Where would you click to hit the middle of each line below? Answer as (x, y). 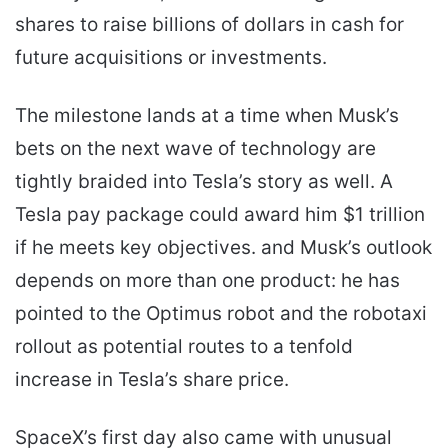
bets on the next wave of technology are (195, 149)
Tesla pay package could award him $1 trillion (220, 215)
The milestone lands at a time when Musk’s (207, 116)
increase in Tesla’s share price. (152, 380)
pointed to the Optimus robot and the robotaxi (221, 314)
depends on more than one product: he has (207, 281)
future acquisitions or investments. (171, 58)
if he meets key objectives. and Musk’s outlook (223, 248)
